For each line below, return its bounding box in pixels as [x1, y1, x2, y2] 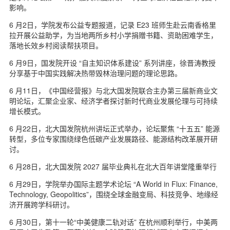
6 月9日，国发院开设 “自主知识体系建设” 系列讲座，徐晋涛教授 [9, 57, 216, 68]
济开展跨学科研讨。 [9, 199, 74, 210]
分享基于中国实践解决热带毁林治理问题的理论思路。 [9, 68, 182, 79]
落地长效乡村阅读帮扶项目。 [9, 40, 103, 51]
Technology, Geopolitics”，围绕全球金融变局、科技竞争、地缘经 [9, 189, 218, 200]
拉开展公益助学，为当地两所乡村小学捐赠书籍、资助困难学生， [9, 30, 218, 41]
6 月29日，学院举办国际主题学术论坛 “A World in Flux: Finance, [9, 179, 218, 189]
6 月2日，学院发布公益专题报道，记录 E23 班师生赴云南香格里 [9, 20, 216, 30]
